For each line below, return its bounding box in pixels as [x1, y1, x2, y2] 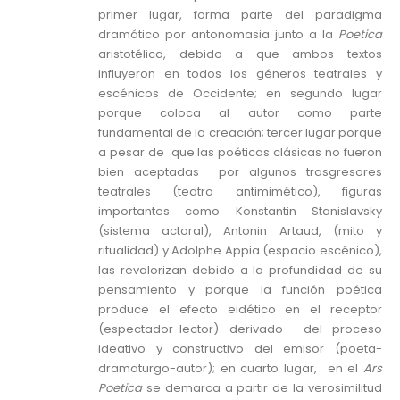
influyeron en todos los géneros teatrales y [98, 65, 382, 83]
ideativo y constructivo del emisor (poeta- [98, 340, 382, 358]
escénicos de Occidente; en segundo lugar [98, 85, 382, 103]
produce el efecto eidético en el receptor [98, 301, 382, 319]
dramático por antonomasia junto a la [98, 26, 338, 44]
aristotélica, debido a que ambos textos [98, 46, 382, 63]
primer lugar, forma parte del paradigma [98, 6, 382, 24]
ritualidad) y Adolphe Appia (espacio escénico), [98, 242, 382, 260]
